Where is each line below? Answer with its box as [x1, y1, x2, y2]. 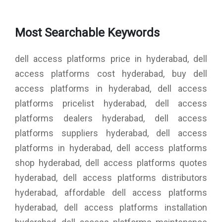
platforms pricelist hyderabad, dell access [15, 98, 207, 109]
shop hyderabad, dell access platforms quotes [15, 158, 207, 168]
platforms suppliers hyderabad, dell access [15, 128, 207, 139]
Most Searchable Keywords [15, 26, 160, 40]
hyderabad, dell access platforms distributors [15, 172, 207, 183]
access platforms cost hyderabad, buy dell [15, 68, 207, 79]
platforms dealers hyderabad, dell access [15, 113, 207, 124]
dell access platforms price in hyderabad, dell [15, 54, 207, 64]
